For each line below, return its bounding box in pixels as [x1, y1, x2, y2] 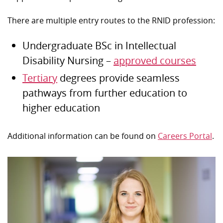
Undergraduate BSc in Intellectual [22, 39, 176, 52]
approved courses [113, 54, 196, 67]
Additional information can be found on [7, 130, 158, 141]
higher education [22, 101, 100, 114]
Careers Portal [158, 130, 212, 141]
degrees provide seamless [57, 71, 180, 85]
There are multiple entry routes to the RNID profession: [7, 15, 215, 26]
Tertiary [22, 71, 57, 85]
